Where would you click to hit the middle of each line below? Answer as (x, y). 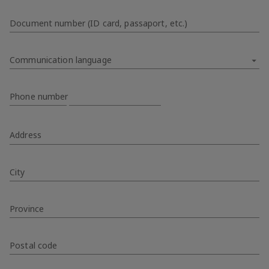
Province (27, 208)
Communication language (61, 60)
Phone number (39, 97)
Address (26, 135)
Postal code (34, 245)
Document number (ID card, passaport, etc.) (99, 23)
